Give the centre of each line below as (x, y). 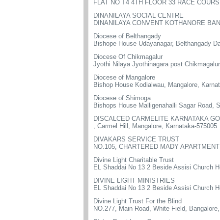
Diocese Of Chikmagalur (128, 57)
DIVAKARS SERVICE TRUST (136, 139)
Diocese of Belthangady (127, 36)
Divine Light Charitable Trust (134, 160)
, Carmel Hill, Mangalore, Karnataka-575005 (155, 126)
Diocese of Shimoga (122, 98)
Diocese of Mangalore (124, 77)
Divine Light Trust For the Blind (137, 201)
